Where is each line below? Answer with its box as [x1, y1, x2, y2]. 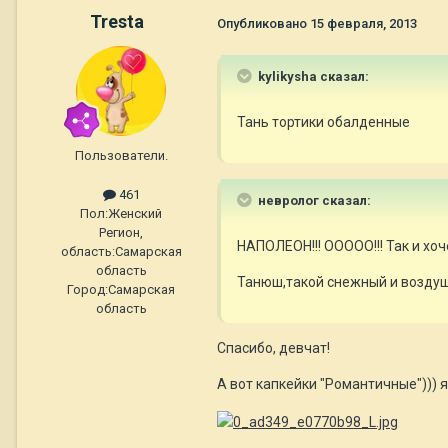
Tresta [90, 11, 144, 33]
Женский [108, 206, 162, 222]
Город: [67, 282, 108, 298]
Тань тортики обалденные [237, 114, 410, 131]
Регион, [99, 225, 143, 241]
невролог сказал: [255, 193, 371, 209]
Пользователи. [74, 148, 168, 164]
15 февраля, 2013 [310, 15, 417, 31]
